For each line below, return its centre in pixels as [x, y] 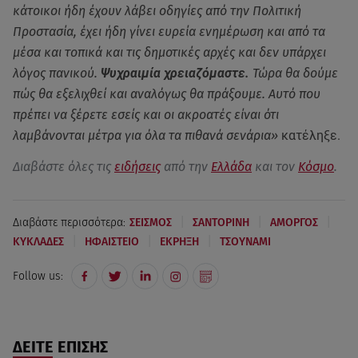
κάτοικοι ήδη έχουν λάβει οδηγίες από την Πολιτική [157, 11]
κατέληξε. [309, 136]
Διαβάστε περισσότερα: [69, 222]
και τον [275, 167]
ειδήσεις [137, 167]
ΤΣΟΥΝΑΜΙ [245, 241]
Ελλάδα [231, 167]
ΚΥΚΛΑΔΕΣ [38, 241]
